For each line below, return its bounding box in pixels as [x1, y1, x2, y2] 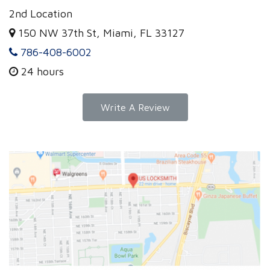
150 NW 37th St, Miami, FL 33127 [18, 26, 184, 39]
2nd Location [9, 7, 72, 20]
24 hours [21, 64, 64, 78]
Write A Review [100, 101, 170, 113]
